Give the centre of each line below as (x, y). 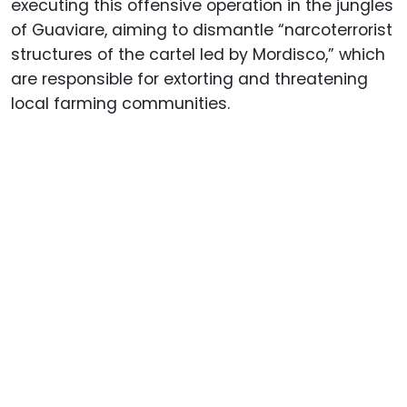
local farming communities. (120, 103)
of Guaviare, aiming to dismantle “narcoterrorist (202, 30)
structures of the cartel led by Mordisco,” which (198, 54)
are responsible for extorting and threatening (189, 79)
